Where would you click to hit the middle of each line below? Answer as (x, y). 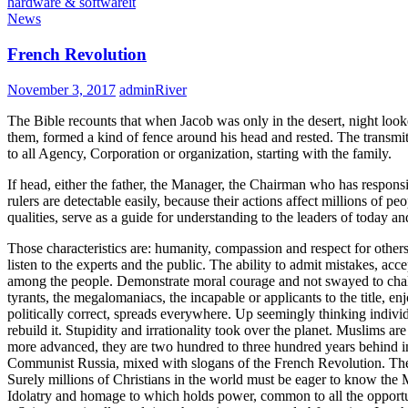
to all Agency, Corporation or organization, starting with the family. (199, 153)
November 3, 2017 (61, 89)
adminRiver (153, 89)
